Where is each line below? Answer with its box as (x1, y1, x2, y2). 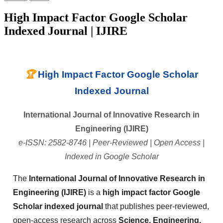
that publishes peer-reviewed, (103, 202, 209, 211)
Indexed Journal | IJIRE (4, 24, 127, 37)
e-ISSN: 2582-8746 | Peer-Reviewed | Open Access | (18, 138, 205, 147)
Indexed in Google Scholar (64, 152, 159, 161)
